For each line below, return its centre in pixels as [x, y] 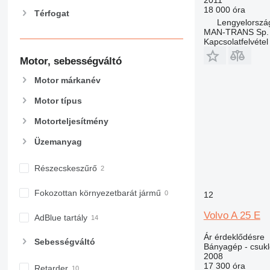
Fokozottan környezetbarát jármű [97, 193]
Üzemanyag [58, 142]
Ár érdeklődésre [234, 237]
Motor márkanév [67, 80]
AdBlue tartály [61, 218]
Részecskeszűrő [65, 168]
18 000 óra [224, 9]
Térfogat [52, 13]
